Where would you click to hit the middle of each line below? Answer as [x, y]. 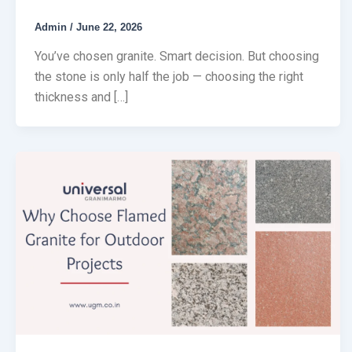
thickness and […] [81, 97]
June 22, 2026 [109, 27]
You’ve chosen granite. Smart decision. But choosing [177, 57]
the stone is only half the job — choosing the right [169, 77]
